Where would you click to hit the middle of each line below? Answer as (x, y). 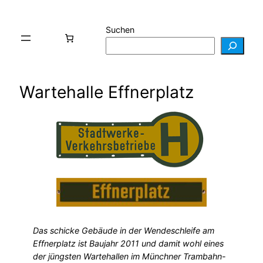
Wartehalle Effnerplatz (107, 92)
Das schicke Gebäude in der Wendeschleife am (124, 231)
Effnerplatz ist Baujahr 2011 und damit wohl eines (128, 244)
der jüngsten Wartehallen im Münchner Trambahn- (129, 257)
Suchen (120, 29)
